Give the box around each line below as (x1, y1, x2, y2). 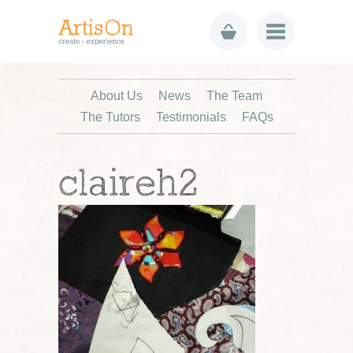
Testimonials (155, 110, 226, 124)
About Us (91, 89, 143, 102)
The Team (206, 89, 262, 102)
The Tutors (80, 110, 140, 124)
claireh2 (58, 165, 199, 205)
